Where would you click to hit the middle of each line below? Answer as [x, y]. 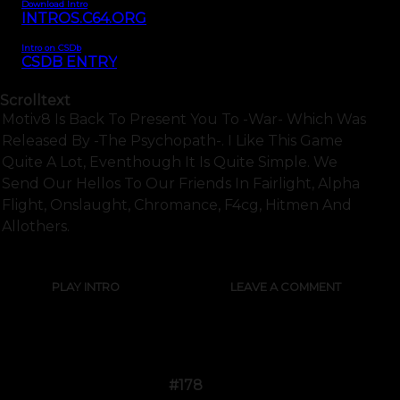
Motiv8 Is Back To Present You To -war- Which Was [184, 120]
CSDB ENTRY [69, 62]
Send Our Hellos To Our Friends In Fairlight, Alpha [181, 184]
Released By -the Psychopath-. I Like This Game [172, 141]
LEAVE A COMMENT [286, 287]
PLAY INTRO [86, 287]
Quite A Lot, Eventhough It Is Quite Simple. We [170, 162]
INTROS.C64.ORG [84, 18]
